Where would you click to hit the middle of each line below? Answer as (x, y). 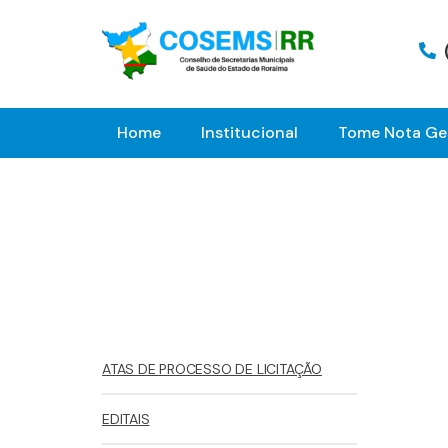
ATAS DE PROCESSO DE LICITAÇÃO (212, 369)
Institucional (249, 132)
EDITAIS (126, 419)
